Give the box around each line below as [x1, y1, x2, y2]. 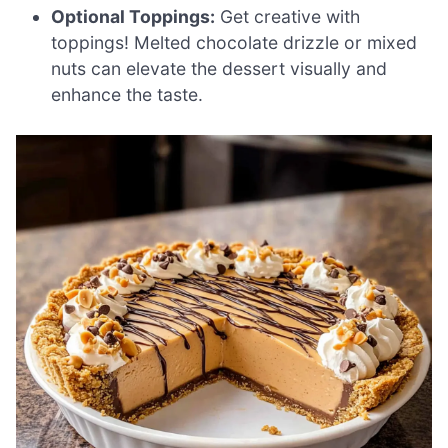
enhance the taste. [51, 84, 204, 106]
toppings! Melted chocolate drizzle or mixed [51, 32, 418, 54]
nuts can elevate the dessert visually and [51, 58, 388, 80]
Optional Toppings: [51, 6, 216, 28]
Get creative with [215, 6, 361, 28]
